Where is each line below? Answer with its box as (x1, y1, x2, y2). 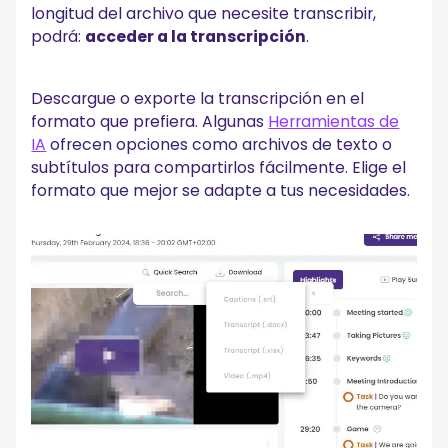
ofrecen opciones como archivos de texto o (46, 133, 393, 157)
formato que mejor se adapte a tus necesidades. (31, 179, 411, 203)
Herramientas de (268, 110, 400, 134)
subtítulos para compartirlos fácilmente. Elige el (31, 156, 407, 180)
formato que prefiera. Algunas (31, 110, 269, 134)
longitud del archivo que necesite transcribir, (31, 2, 377, 26)
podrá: (31, 25, 86, 49)
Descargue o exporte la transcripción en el (31, 87, 365, 111)
